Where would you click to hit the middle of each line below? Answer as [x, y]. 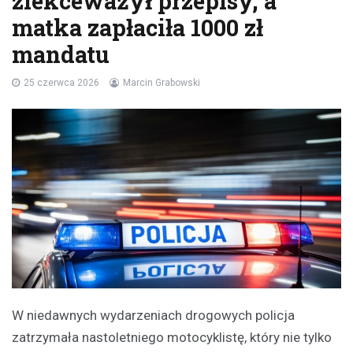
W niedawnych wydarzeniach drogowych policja [153, 315]
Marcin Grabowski [162, 82]
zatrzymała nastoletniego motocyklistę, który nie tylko [172, 337]
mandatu [61, 54]
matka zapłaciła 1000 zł [137, 27]
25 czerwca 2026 [61, 82]
